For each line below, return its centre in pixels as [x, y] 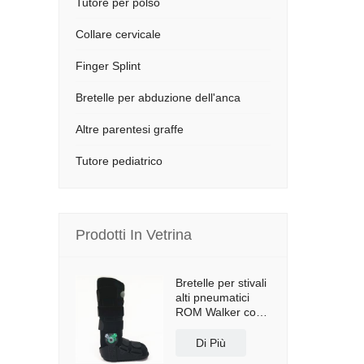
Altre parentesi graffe [130, 129]
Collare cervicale [118, 34]
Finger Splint [108, 66]
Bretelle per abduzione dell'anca [158, 97]
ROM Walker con [219, 312]
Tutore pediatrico [119, 161]
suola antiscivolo [218, 327]
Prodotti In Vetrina [134, 235]
